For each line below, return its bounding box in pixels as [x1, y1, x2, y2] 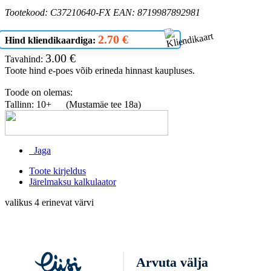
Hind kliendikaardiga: [5, 34, 96, 45]
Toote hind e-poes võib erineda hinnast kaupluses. [5, 65, 195, 76]
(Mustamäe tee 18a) [64, 99, 141, 109]
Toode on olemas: [5, 87, 73, 97]
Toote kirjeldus [29, 165, 86, 176]
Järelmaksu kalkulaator [29, 176, 116, 187]
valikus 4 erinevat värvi [5, 197, 94, 207]
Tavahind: [5, 53, 45, 64]
